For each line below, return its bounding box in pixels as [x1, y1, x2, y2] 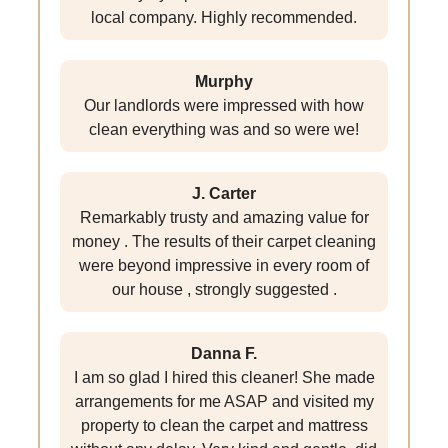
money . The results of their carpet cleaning [72, 233, 376, 251]
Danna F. [191, 345, 257, 363]
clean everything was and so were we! [89, 121, 359, 139]
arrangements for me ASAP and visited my [74, 393, 374, 411]
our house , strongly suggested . [111, 281, 337, 299]
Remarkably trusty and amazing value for [79, 209, 369, 227]
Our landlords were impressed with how [84, 97, 364, 115]
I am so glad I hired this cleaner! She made [73, 369, 375, 387]
